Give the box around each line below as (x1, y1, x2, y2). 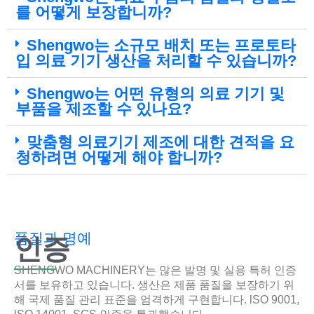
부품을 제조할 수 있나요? (15, 100, 191, 118)
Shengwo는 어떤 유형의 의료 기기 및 (27, 85, 285, 103)
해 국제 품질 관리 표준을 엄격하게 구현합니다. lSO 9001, (14, 294, 299, 306)
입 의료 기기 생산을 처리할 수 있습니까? (15, 52, 296, 70)
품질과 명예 (14, 230, 92, 247)
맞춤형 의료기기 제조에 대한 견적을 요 (27, 133, 294, 151)
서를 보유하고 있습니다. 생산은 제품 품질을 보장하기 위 (14, 279, 294, 292)
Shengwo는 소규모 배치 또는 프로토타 (27, 36, 296, 55)
